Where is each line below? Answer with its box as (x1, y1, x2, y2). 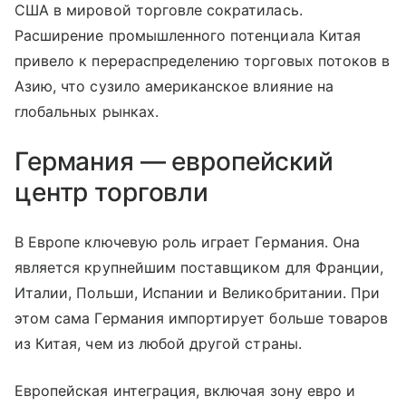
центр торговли (14, 177, 209, 208)
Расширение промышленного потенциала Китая (14, 26, 361, 45)
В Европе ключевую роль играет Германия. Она (14, 233, 361, 252)
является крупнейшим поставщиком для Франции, (14, 258, 384, 277)
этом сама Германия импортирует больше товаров (14, 309, 389, 328)
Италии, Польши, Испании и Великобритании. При (14, 284, 381, 303)
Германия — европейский (14, 146, 333, 178)
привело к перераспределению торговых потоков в (14, 52, 391, 71)
